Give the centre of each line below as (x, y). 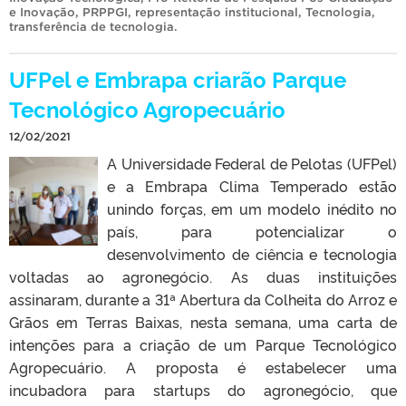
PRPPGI (105, 12)
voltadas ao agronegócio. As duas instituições (203, 276)
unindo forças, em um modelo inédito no (252, 208)
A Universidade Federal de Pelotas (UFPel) (252, 163)
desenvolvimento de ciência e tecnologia (252, 253)
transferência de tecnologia (92, 26)
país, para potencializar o (252, 231)
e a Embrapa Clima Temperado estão (252, 185)
